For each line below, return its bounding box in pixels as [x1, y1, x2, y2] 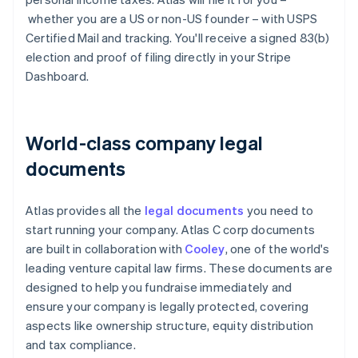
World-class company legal [26, 130, 264, 156]
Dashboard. [26, 68, 89, 85]
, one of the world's [225, 241, 330, 257]
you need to [244, 202, 314, 219]
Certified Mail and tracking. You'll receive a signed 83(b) [26, 30, 330, 46]
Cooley [185, 241, 225, 257]
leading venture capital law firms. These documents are [26, 260, 332, 276]
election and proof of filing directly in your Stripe [26, 49, 292, 66]
